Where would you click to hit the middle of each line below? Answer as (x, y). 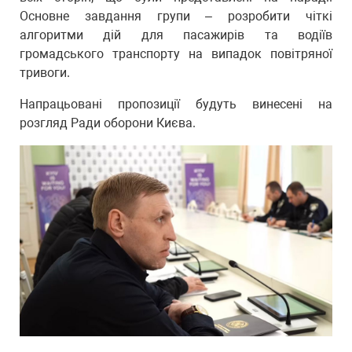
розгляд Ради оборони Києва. (108, 123)
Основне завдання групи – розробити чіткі (176, 16)
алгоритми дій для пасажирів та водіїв (176, 35)
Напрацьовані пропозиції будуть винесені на (176, 104)
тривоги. (45, 73)
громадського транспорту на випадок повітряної (176, 54)
